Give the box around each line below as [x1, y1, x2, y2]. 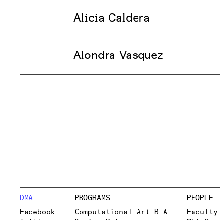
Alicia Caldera [73, 12, 150, 25]
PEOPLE [187, 194, 214, 202]
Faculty [187, 208, 218, 216]
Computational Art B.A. [74, 208, 172, 216]
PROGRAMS [74, 194, 110, 202]
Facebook [20, 208, 55, 216]
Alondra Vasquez [73, 50, 163, 62]
